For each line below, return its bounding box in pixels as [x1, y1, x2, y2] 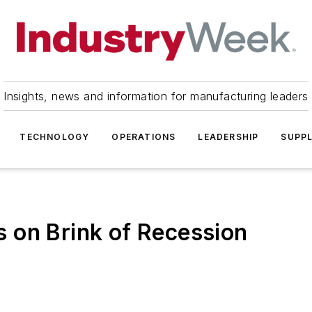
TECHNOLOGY [19, 132, 90, 142]
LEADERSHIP [198, 132, 259, 142]
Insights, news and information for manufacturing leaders [3, 89, 309, 103]
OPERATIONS [111, 132, 176, 142]
